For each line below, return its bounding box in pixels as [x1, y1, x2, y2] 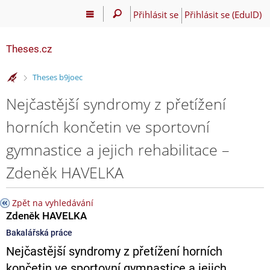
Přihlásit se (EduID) [184, 8, 262, 20]
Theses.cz [6, 43, 52, 55]
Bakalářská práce [6, 227, 72, 237]
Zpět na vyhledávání [12, 196, 93, 209]
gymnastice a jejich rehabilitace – [6, 139, 230, 160]
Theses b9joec [32, 72, 83, 83]
